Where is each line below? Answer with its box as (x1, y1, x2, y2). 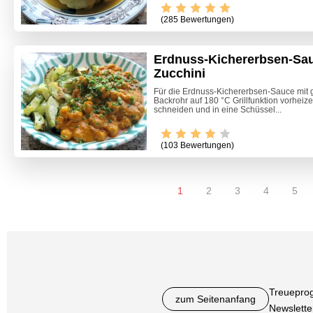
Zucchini (154, 66, 205, 81)
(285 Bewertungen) (161, 15, 234, 25)
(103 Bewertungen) (161, 140, 234, 151)
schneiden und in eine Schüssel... (154, 105, 282, 115)
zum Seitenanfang (175, 293, 256, 305)
